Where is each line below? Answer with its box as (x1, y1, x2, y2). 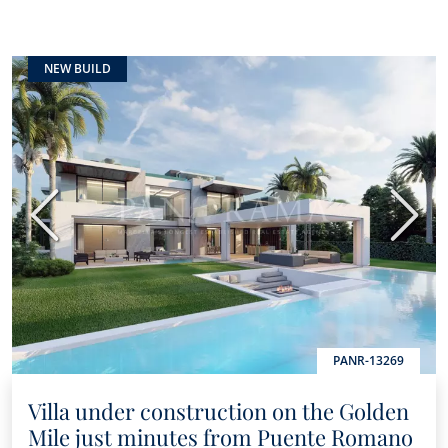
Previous (42, 214, 109, 237)
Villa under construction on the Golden (28, 396, 409, 426)
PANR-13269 (333, 352, 404, 369)
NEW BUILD (44, 60, 111, 77)
